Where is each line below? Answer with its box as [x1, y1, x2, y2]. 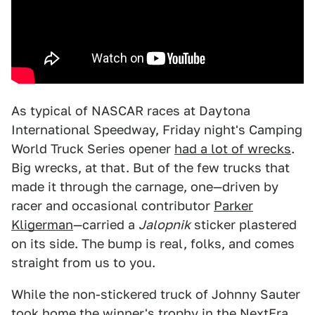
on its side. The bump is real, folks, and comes [11, 236, 295, 251]
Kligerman [11, 217, 73, 232]
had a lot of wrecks [174, 141, 291, 156]
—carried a [73, 217, 139, 232]
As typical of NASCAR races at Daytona [11, 103, 250, 118]
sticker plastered [191, 217, 297, 232]
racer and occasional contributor [11, 198, 214, 213]
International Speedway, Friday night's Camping [11, 122, 302, 137]
